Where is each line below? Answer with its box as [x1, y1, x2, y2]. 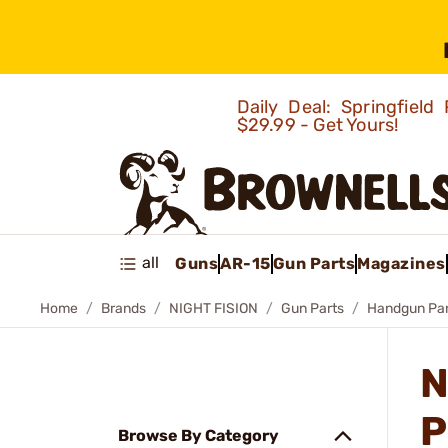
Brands [101, 300, 146, 317]
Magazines [357, 253, 446, 273]
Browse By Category [118, 426, 279, 445]
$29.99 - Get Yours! [236, 114, 403, 136]
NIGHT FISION [169, 300, 258, 317]
